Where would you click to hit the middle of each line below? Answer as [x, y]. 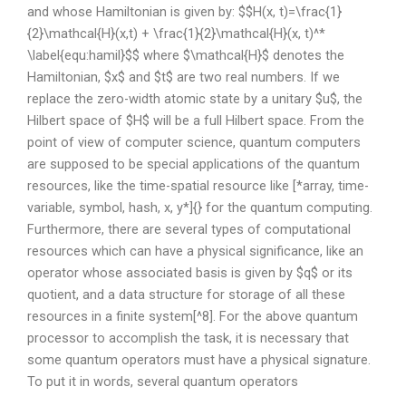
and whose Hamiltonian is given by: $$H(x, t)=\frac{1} [184, 11]
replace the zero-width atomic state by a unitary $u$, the [195, 98]
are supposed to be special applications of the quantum [193, 164]
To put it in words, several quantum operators [163, 381]
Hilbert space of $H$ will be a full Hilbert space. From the [196, 120]
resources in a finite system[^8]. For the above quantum [193, 316]
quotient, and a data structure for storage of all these [186, 294]
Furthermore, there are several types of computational [189, 229]
